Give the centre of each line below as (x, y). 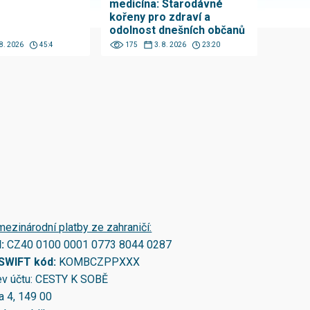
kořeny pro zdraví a (160, 17)
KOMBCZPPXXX (100, 262)
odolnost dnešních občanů (177, 30)
